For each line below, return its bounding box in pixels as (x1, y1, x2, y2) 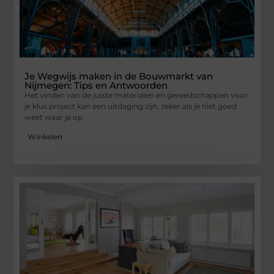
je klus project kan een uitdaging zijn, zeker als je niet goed (24, 102, 237, 111)
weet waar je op (24, 113, 83, 122)
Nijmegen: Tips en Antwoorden (24, 80, 168, 92)
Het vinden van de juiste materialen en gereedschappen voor (24, 91, 248, 100)
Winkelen (28, 132, 63, 142)
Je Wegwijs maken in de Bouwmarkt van (24, 70, 213, 83)
